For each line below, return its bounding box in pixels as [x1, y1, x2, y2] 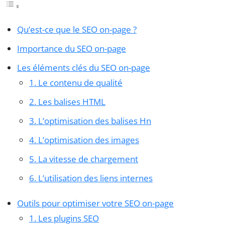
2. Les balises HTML [29, 96, 105, 108]
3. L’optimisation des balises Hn [29, 115, 151, 127]
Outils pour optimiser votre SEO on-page [17, 197, 174, 209]
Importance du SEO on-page [17, 43, 126, 55]
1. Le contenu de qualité [29, 77, 123, 89]
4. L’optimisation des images [29, 134, 139, 146]
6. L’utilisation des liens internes [29, 172, 153, 184]
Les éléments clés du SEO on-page [17, 62, 150, 74]
